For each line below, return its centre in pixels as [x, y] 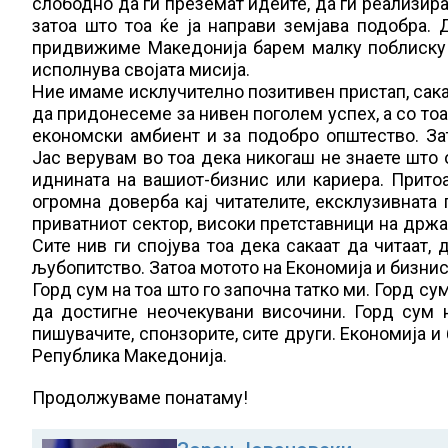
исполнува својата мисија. [141, 69]
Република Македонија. [129, 355]
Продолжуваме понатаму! [140, 397]
